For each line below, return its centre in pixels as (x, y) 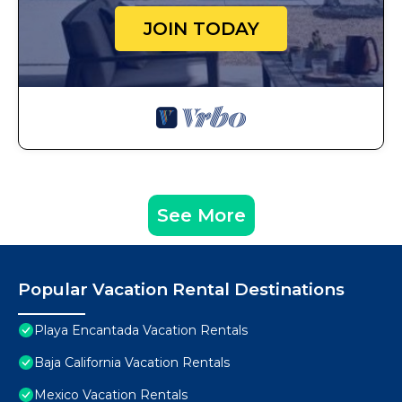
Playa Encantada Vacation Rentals (141, 331)
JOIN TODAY (201, 29)
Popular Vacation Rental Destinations (181, 290)
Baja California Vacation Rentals (132, 363)
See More (201, 216)
